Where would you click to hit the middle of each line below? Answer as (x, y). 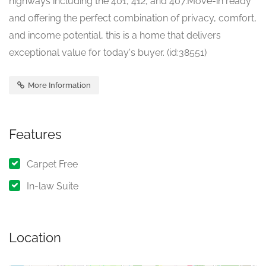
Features (35, 134)
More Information (58, 85)
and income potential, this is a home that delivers (115, 35)
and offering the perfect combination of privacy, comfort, (133, 18)
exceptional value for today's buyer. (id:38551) (108, 53)
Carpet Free (52, 164)
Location (35, 237)
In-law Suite (53, 186)
